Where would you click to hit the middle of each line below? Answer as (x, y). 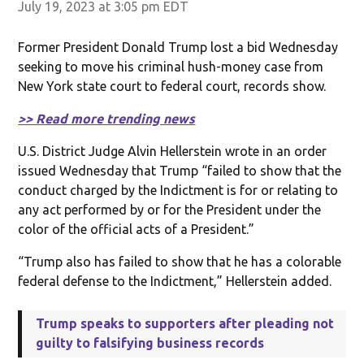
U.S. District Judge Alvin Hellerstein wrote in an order (173, 151)
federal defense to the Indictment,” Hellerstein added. (175, 281)
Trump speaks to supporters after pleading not (185, 323)
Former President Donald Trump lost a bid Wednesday (178, 47)
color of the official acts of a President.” (136, 229)
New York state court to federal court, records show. (172, 86)
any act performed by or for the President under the (170, 209)
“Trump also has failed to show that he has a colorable (180, 261)
